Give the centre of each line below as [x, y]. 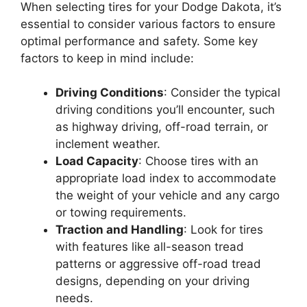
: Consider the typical [222, 93]
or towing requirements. [121, 212]
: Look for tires [223, 230]
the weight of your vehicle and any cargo [168, 195]
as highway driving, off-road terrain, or [162, 127]
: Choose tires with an [198, 161]
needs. [74, 298]
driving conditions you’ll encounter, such [165, 110]
